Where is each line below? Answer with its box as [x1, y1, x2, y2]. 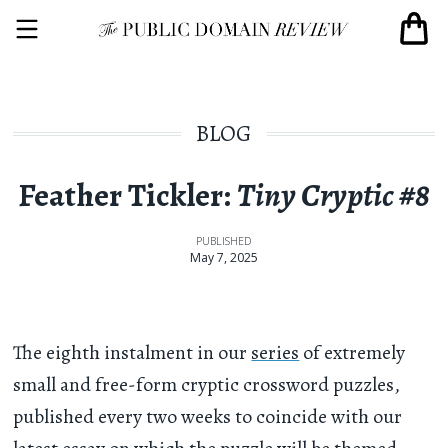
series [251, 338, 300, 366]
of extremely [299, 338, 406, 366]
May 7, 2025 [189, 248, 258, 266]
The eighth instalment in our [13, 338, 252, 366]
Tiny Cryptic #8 [236, 173, 430, 218]
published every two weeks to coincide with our [13, 402, 403, 430]
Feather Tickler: [17, 173, 237, 218]
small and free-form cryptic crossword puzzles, [13, 370, 401, 398]
